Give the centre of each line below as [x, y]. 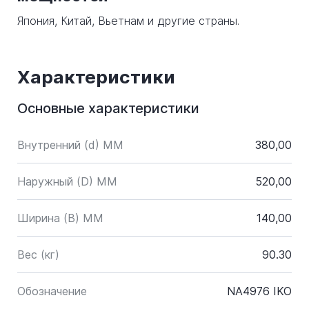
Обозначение [52, 291]
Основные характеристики [108, 108]
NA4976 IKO [259, 291]
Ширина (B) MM [60, 218]
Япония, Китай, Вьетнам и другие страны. [128, 21]
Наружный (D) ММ [67, 181]
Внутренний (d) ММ [70, 145]
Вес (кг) [38, 255]
